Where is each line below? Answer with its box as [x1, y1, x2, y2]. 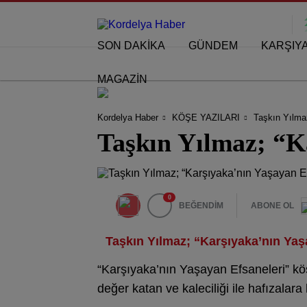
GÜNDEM [188, 40, 238, 51]
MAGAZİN [97, 73, 147, 85]
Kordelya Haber [97, 112, 158, 123]
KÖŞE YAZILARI [172, 112, 240, 123]
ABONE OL [251, 201, 294, 210]
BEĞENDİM [179, 201, 223, 210]
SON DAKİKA [97, 40, 165, 51]
